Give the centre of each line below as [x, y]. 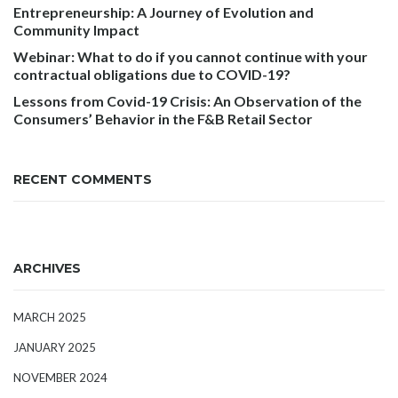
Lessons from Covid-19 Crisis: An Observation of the [187, 101]
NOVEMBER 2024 [60, 378]
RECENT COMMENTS [83, 179]
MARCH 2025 [50, 317]
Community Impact [76, 30]
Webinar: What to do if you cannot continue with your [191, 56]
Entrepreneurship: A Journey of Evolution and [163, 12]
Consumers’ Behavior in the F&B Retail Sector [163, 119]
